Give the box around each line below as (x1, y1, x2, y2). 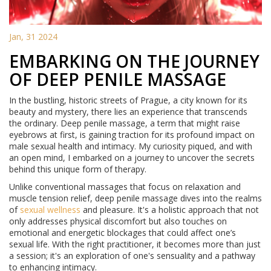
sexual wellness (20, 204, 80, 216)
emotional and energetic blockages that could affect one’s (9, 227, 236, 239)
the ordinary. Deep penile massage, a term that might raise (9, 117, 240, 129)
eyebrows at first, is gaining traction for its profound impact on (9, 129, 255, 141)
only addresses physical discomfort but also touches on (9, 215, 227, 227)
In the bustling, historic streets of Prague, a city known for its (9, 94, 247, 106)
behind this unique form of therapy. (9, 163, 146, 175)
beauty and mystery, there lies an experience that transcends (9, 106, 247, 118)
